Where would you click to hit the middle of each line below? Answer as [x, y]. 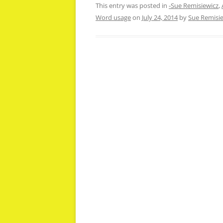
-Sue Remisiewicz [194, 5]
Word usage [113, 17]
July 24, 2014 [160, 17]
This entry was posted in [132, 5]
